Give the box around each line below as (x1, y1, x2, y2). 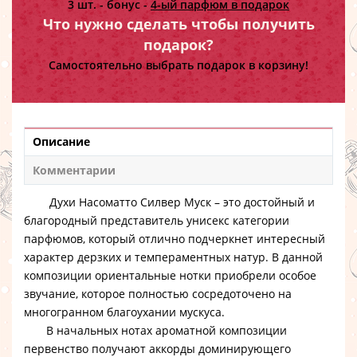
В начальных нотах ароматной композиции (24, 323, 287, 338)
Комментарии (33, 163, 116, 178)
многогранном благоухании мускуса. (24, 304, 225, 320)
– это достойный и (211, 194, 315, 210)
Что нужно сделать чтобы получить (42, 14, 315, 33)
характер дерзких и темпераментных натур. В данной (24, 249, 323, 265)
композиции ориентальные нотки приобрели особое (24, 268, 316, 283)
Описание (33, 134, 90, 149)
